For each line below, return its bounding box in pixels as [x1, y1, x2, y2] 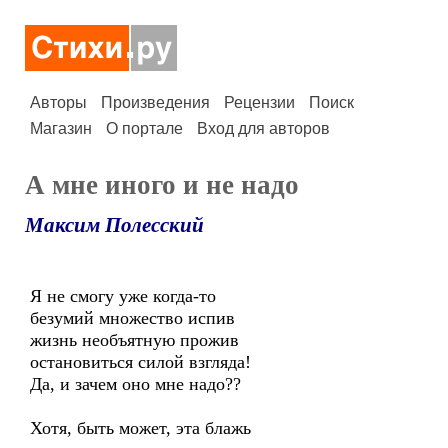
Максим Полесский [25, 213, 204, 237]
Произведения [101, 94, 210, 111]
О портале [106, 120, 183, 137]
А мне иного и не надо [25, 170, 299, 200]
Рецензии [224, 94, 295, 111]
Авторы [30, 94, 87, 111]
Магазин [30, 120, 92, 137]
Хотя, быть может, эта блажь [30, 418, 251, 438]
